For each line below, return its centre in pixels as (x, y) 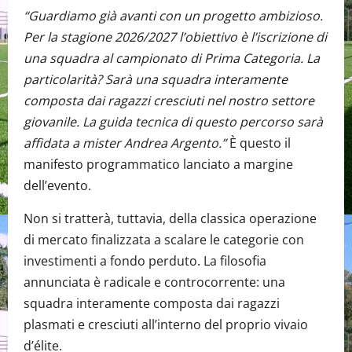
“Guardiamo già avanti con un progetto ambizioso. (173, 16)
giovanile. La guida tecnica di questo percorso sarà (173, 122)
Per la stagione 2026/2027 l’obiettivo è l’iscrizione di (175, 37)
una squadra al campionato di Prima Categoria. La (172, 59)
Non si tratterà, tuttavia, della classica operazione (170, 219)
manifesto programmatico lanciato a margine (158, 165)
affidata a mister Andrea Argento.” (125, 143)
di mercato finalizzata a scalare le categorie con (164, 240)
